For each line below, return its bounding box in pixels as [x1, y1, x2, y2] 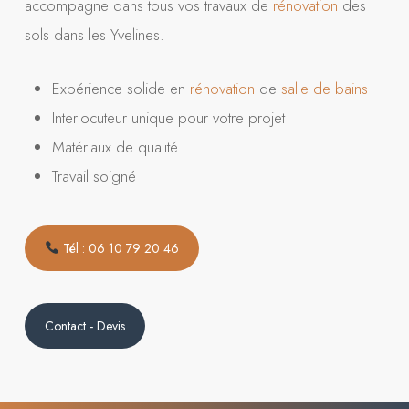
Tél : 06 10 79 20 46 [58, 238, 179, 257]
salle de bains [280, 77, 368, 100]
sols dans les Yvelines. [24, 23, 164, 46]
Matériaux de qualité [51, 135, 178, 158]
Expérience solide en [51, 77, 190, 100]
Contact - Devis [44, 316, 125, 335]
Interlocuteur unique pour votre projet [51, 106, 285, 129]
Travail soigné [51, 164, 136, 187]
